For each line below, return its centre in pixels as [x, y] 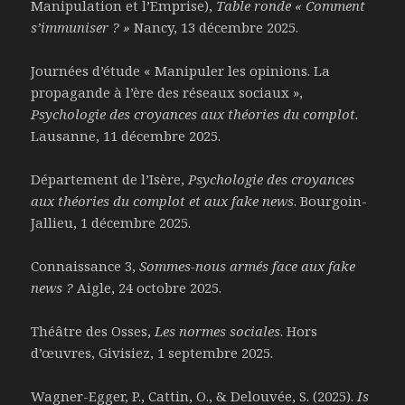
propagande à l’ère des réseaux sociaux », [167, 93]
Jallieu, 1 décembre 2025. [111, 223]
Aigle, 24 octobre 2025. [148, 288]
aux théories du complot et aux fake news [163, 201]
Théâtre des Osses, [93, 331]
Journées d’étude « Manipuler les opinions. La [181, 71]
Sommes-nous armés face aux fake [248, 266]
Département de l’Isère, [110, 179]
